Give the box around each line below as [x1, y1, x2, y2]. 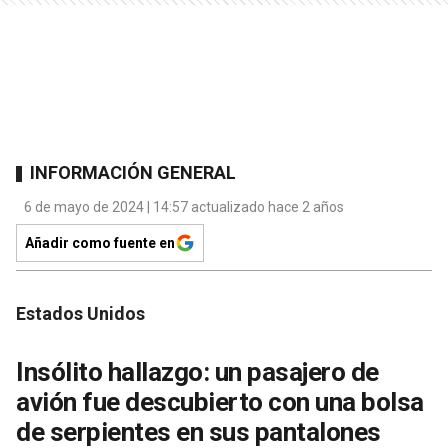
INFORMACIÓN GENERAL [30, 162, 236, 184]
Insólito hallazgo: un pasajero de [16, 356, 379, 387]
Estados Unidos [16, 302, 145, 324]
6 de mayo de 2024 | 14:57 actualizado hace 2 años [24, 198, 344, 215]
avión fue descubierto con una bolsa [16, 386, 424, 417]
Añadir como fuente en [25, 234, 175, 251]
